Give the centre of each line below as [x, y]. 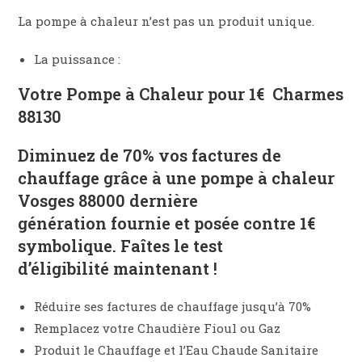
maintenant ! [164, 269]
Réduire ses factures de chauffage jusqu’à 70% [173, 307]
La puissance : [78, 59]
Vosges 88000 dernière [108, 201]
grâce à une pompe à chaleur [217, 178]
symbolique [65, 246]
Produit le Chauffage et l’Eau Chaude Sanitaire [177, 350]
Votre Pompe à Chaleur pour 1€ [141, 94]
